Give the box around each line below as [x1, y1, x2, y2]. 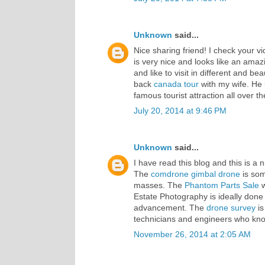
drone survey [206, 202, 256, 212]
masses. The [134, 180, 185, 190]
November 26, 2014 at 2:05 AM [134, 229, 251, 239]
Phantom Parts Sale [185, 180, 259, 190]
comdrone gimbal [151, 169, 216, 179]
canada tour [154, 79, 199, 89]
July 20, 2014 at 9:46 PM [134, 105, 227, 115]
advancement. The [134, 202, 206, 212]
